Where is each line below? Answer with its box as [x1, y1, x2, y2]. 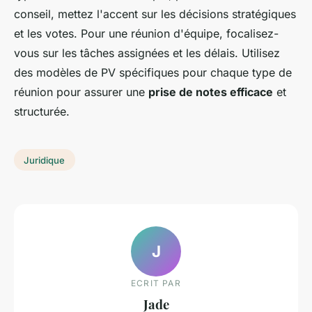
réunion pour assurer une [14, 84, 148, 99]
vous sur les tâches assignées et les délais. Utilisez [14, 45, 280, 60]
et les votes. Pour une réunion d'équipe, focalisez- [14, 26, 279, 40]
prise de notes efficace [148, 84, 273, 99]
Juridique [24, 154, 65, 166]
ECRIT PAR [131, 278, 181, 289]
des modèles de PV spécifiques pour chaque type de [14, 65, 292, 79]
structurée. [14, 104, 70, 118]
